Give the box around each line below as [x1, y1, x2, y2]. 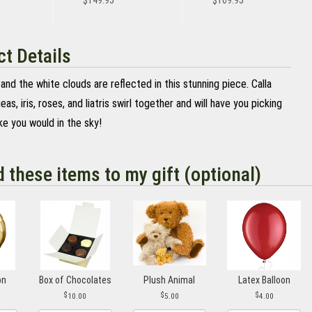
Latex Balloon [237, 274, 290, 286]
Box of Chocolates [38, 274, 111, 286]
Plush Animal [143, 274, 196, 286]
